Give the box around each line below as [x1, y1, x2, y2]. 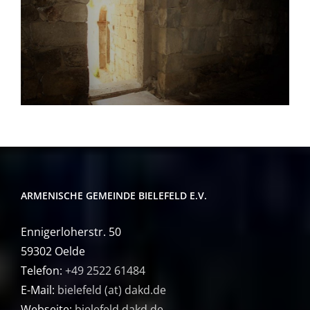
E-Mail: [21, 282, 57, 298]
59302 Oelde [21, 244, 85, 259]
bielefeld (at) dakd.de [57, 282, 166, 298]
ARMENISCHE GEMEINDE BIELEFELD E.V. [21, 189, 207, 203]
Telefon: [21, 263, 65, 279]
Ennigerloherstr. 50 [21, 224, 121, 240]
